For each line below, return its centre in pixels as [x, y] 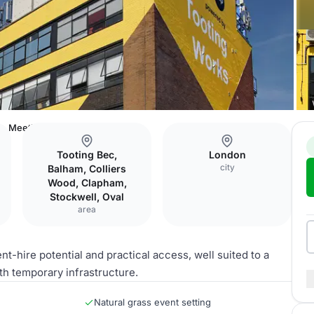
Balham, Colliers [87, 169]
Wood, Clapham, [87, 183]
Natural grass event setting [152, 302]
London [227, 155]
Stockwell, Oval [87, 197]
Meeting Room [40, 128]
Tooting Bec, [87, 155]
